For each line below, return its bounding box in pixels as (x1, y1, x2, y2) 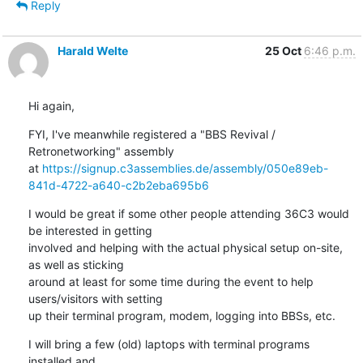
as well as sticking (28, 257, 124, 271)
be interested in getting (28, 223, 152, 237)
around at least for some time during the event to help (28, 274, 314, 288)
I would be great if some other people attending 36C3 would (28, 206, 349, 220)
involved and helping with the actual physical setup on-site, (28, 240, 343, 254)
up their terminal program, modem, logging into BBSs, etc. (28, 308, 335, 322)
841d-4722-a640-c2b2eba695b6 (28, 177, 209, 192)
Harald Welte (57, 43, 128, 58)
